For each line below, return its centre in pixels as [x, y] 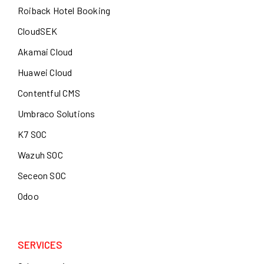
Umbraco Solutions [57, 114]
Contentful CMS [49, 93]
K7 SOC [32, 134]
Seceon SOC [42, 176]
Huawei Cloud [45, 72]
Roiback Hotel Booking [64, 11]
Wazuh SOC [40, 155]
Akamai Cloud [45, 52]
